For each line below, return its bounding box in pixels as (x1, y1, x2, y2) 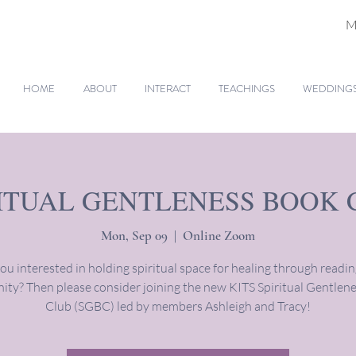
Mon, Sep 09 (101, 226, 168, 244)
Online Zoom (183, 226, 255, 244)
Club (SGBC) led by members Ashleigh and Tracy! (45, 297, 311, 314)
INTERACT (145, 81, 191, 96)
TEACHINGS (219, 81, 275, 96)
